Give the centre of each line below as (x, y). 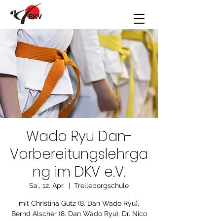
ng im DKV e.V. (79, 172)
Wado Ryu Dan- (79, 136)
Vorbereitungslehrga (79, 154)
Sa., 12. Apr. (47, 185)
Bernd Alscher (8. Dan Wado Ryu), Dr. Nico (79, 214)
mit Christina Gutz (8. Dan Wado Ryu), (79, 203)
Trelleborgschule (101, 185)
